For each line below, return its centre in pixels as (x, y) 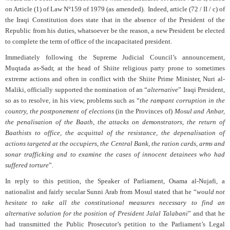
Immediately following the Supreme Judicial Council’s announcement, (115, 57)
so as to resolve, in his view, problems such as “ (73, 101)
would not (210, 192)
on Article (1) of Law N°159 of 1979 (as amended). (75, 9)
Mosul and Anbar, (200, 111)
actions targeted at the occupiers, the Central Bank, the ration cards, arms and (115, 144)
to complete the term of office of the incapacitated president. (89, 42)
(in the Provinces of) (144, 111)
